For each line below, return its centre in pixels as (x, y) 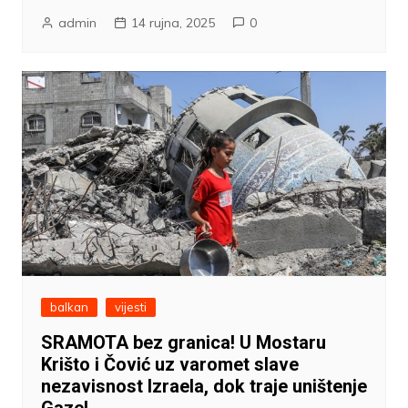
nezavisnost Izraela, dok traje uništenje (204, 387)
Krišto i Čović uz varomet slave (169, 365)
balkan (69, 307)
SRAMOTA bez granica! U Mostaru (183, 343)
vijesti (130, 307)
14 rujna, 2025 (173, 23)
